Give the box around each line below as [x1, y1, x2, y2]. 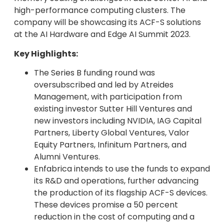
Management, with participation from [34, 91, 182, 103]
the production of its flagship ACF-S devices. [34, 187, 207, 199]
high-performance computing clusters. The [14, 4, 185, 16]
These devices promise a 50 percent [34, 199, 178, 211]
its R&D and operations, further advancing [34, 175, 198, 187]
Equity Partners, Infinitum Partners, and [34, 139, 186, 151]
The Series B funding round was [34, 67, 155, 79]
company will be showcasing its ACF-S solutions [14, 16, 201, 28]
